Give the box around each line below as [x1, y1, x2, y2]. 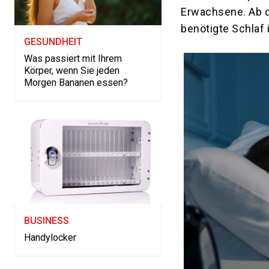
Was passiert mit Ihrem [24, 53, 122, 65]
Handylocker [24, 232, 76, 244]
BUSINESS [24, 215, 69, 227]
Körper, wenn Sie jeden [24, 65, 119, 77]
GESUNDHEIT [24, 36, 82, 48]
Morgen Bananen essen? [24, 77, 128, 89]
